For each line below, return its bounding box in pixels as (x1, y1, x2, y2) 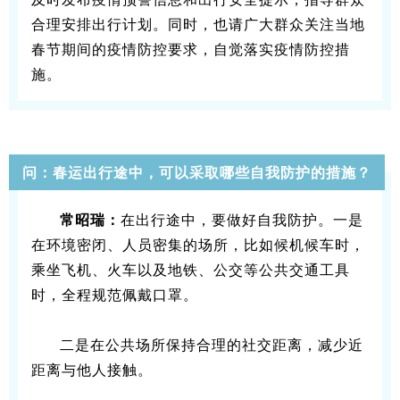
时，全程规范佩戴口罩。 (31, 287, 198, 303)
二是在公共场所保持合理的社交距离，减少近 (60, 337, 363, 353)
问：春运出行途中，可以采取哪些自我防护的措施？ (22, 161, 371, 182)
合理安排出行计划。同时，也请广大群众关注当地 (31, 16, 365, 32)
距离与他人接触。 (31, 362, 153, 378)
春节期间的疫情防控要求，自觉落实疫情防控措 (31, 41, 350, 57)
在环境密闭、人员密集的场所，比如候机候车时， (31, 237, 365, 253)
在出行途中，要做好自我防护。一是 (121, 212, 363, 228)
